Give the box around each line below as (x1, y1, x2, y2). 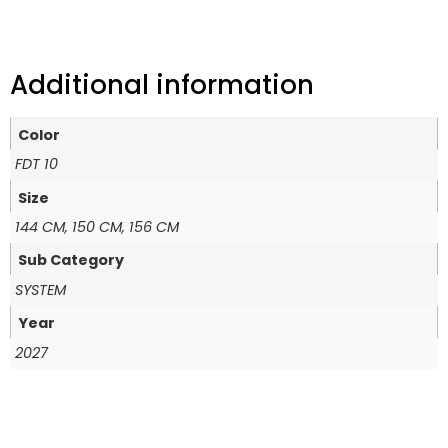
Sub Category (18, 250, 125, 271)
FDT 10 (15, 154, 58, 175)
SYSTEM (15, 279, 66, 300)
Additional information (10, 66, 314, 103)
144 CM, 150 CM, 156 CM (15, 217, 179, 238)
